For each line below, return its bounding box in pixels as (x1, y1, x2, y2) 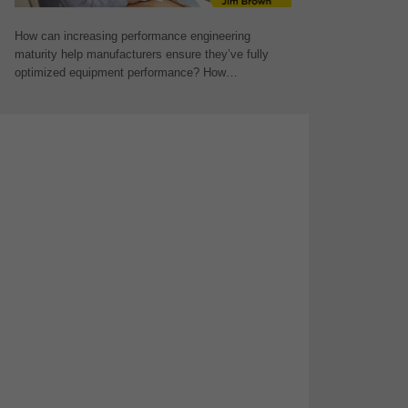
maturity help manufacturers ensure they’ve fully (14, 46, 269, 61)
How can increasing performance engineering (14, 28, 250, 43)
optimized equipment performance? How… (14, 65, 238, 79)
